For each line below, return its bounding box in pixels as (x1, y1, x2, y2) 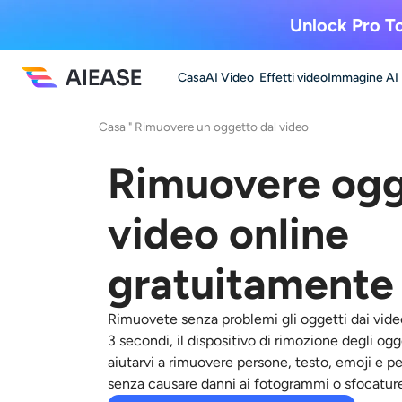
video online (108, 207, 349, 259)
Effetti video (259, 69, 328, 85)
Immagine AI (328, 69, 398, 85)
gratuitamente (108, 258, 394, 310)
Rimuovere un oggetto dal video (135, 119, 309, 134)
